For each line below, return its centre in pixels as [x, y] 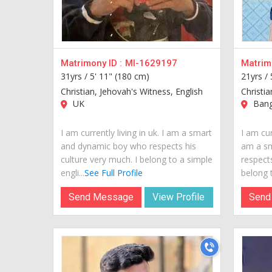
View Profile [179, 197]
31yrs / [75, 76]
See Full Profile [114, 172]
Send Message [101, 197]
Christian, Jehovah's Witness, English [132, 91]
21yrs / [255, 76]
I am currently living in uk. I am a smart [136, 132]
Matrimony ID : [91, 63]
